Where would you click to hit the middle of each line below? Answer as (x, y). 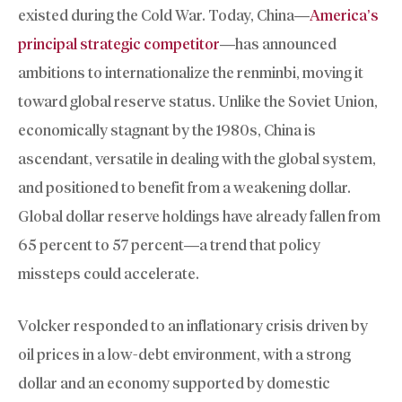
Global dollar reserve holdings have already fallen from (199, 217)
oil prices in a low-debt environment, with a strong (184, 354)
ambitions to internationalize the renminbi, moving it (191, 73)
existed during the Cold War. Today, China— (164, 16)
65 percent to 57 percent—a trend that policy (169, 245)
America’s (344, 16)
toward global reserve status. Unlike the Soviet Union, (198, 102)
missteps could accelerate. (109, 274)
